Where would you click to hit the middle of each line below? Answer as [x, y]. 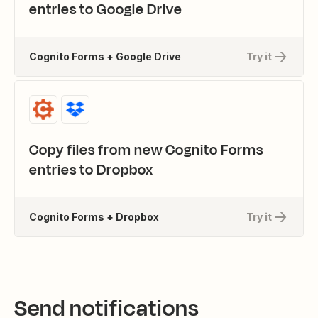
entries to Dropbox [91, 170]
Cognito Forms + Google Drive [105, 56]
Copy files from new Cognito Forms [146, 150]
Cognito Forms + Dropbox [94, 216]
